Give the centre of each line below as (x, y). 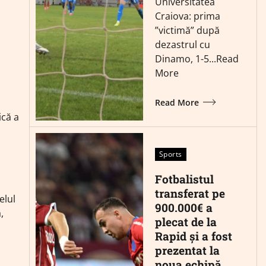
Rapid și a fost (193, 236)
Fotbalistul (184, 179)
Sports (170, 154)
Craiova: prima (187, 16)
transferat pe (190, 193)
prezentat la (187, 250)
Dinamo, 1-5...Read (197, 58)
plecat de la (186, 221)
